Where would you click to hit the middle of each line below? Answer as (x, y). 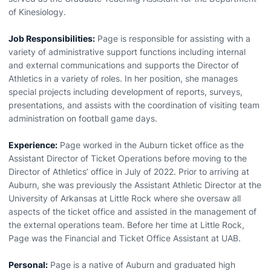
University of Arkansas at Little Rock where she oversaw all (125, 198)
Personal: (28, 265)
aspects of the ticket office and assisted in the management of (132, 211)
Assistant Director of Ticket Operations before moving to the (128, 158)
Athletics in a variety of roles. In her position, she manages (123, 78)
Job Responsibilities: (52, 38)
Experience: (33, 145)
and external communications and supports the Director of (124, 65)
